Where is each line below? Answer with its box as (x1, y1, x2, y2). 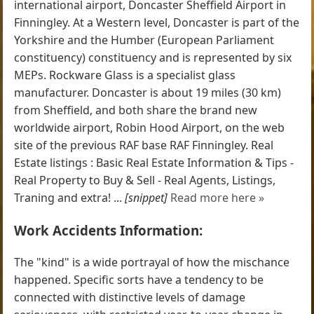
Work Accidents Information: (14, 221, 203, 239)
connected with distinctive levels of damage (14, 289, 246, 305)
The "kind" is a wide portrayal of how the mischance (14, 254, 290, 270)
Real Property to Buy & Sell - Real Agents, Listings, (14, 172, 276, 189)
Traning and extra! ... (14, 190, 125, 206)
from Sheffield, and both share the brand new (14, 102, 258, 118)
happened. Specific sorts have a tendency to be (14, 271, 264, 287)
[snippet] (125, 190, 168, 206)
